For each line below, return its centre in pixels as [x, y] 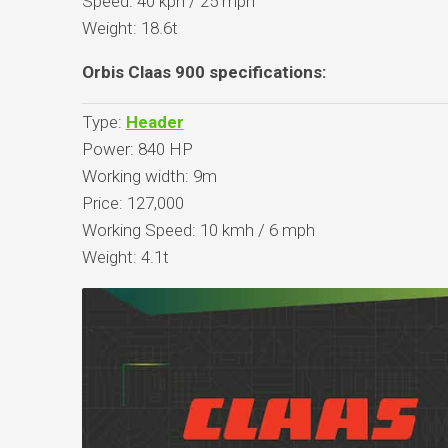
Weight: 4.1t [125, 256]
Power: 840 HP [137, 148]
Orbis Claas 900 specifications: [203, 71]
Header [154, 121]
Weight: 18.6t [129, 27]
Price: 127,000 [132, 202]
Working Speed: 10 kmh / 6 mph [198, 229]
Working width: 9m [149, 175]
